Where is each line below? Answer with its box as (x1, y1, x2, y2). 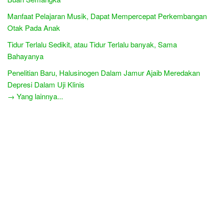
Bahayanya (7, 51, 44, 61)
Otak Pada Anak (7, 22, 60, 33)
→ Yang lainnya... (7, 91, 63, 101)
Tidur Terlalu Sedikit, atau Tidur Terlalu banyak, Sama (7, 39, 177, 49)
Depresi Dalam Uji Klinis (7, 79, 85, 89)
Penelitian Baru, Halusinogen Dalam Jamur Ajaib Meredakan (7, 67, 200, 78)
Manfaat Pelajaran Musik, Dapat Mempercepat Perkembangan (7, 11, 207, 21)
